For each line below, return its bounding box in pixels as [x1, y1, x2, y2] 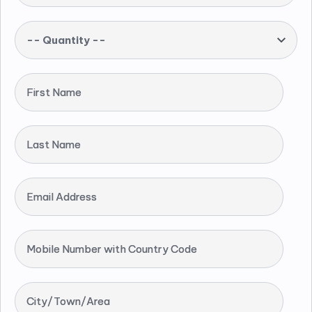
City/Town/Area [26, 294, 110, 308]
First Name [26, 85, 81, 99]
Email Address [26, 189, 97, 203]
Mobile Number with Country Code [26, 242, 197, 256]
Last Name [26, 137, 81, 151]
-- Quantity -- [26, 33, 106, 47]
